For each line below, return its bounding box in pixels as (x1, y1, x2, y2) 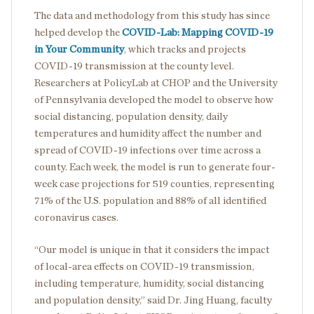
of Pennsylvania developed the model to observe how (34, 95, 273, 105)
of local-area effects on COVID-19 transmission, (34, 261, 254, 272)
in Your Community (34, 44, 124, 55)
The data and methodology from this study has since (34, 11, 270, 21)
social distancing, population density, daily (34, 111, 228, 122)
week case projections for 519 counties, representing (34, 179, 275, 189)
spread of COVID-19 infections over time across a (34, 145, 261, 156)
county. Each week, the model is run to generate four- (34, 162, 275, 172)
